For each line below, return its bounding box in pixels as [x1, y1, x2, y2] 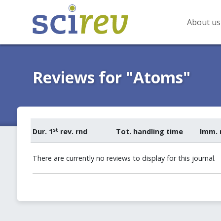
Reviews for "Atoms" [32, 67, 190, 88]
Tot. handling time [116, 127, 184, 136]
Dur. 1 [32, 127, 53, 136]
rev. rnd [58, 127, 87, 136]
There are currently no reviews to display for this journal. [32, 153, 216, 163]
